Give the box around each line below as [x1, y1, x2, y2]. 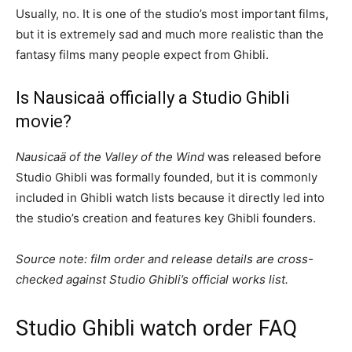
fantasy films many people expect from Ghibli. [16, 46, 269, 62]
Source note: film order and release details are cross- [16, 251, 313, 266]
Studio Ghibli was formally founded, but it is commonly [16, 169, 317, 185]
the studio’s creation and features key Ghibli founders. [16, 210, 316, 225]
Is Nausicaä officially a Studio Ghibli [16, 87, 289, 108]
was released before [204, 148, 321, 164]
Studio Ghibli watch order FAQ [16, 315, 297, 341]
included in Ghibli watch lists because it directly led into [16, 189, 324, 205]
